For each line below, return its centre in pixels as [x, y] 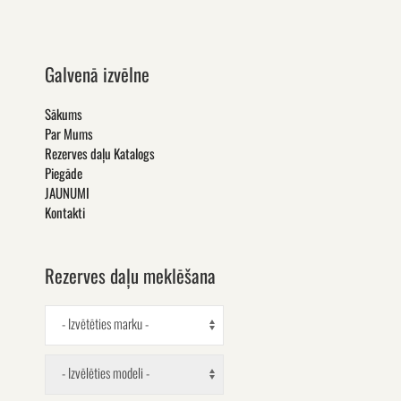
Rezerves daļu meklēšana [130, 276]
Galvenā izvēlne [97, 74]
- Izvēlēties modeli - [106, 372]
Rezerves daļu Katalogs [100, 154]
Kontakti [65, 213]
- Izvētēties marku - [105, 323]
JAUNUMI [67, 193]
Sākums [64, 114]
